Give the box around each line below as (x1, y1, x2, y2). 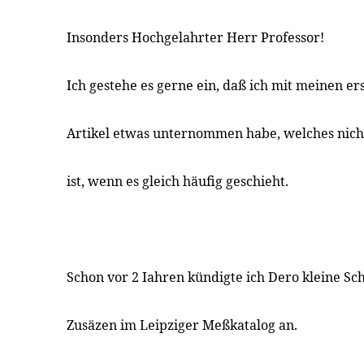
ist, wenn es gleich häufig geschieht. (67, 172, 288, 190)
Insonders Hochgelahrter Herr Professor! (67, 28, 324, 46)
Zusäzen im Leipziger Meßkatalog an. (67, 316, 297, 334)
